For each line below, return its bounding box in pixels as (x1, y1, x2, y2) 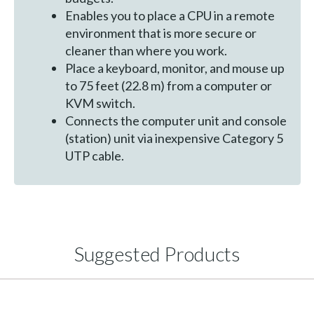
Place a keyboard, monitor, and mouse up (65, 60, 285, 76)
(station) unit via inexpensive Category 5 (65, 130, 284, 146)
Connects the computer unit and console (65, 113, 287, 129)
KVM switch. (65, 95, 136, 111)
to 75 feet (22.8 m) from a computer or (65, 78, 273, 94)
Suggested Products (74, 241, 240, 266)
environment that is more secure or (65, 25, 257, 41)
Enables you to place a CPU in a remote (65, 8, 275, 24)
